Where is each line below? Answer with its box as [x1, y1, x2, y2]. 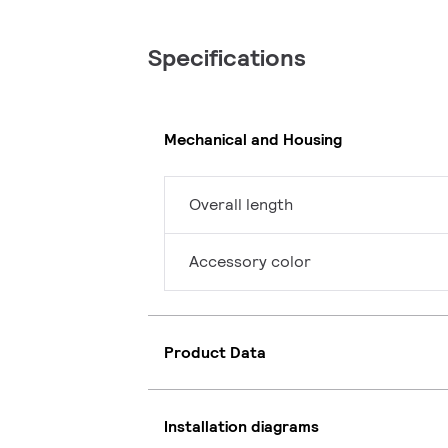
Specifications [148, 42, 306, 74]
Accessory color [189, 251, 311, 273]
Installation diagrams [164, 415, 319, 437]
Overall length [189, 194, 293, 216]
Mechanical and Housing [164, 128, 342, 150]
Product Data [164, 341, 266, 363]
